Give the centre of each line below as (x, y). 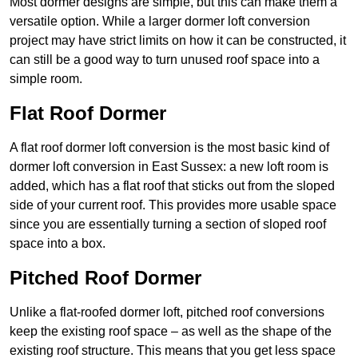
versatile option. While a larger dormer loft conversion (160, 22)
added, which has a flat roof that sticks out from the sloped (172, 186)
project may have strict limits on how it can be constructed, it (178, 41)
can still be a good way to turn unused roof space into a (165, 60)
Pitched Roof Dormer (105, 278)
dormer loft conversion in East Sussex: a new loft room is (169, 167)
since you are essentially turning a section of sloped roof (168, 225)
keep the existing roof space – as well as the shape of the (171, 332)
